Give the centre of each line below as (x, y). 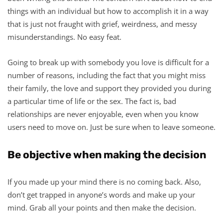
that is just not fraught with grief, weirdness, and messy (102, 24)
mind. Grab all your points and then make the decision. (102, 207)
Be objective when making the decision (107, 154)
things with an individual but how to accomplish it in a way (108, 11)
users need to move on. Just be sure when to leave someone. (111, 127)
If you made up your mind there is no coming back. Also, (104, 181)
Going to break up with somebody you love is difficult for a (108, 62)
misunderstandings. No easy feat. (64, 37)
